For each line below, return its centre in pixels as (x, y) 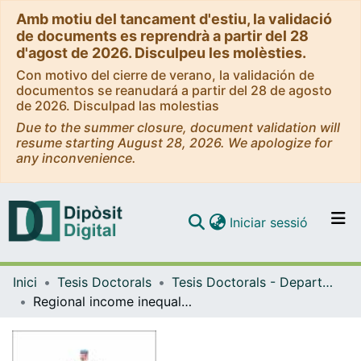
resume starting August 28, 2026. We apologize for (174, 143)
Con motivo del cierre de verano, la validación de (165, 75)
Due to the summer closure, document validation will (178, 127)
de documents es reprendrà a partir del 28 (162, 36)
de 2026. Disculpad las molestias (118, 106)
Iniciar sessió (269, 222)
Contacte (199, 346)
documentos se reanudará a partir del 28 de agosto (174, 90)
